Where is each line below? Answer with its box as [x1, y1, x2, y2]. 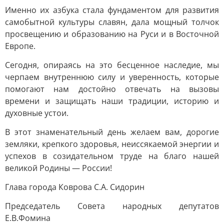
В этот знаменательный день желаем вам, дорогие [5, 126, 219, 137]
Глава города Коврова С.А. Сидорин [5, 181, 144, 192]
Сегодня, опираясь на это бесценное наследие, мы [5, 59, 219, 70]
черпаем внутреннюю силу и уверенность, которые [5, 71, 219, 82]
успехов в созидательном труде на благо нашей [5, 150, 219, 161]
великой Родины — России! [5, 162, 112, 173]
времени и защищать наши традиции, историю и [5, 95, 219, 106]
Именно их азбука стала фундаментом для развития [5, 4, 219, 15]
